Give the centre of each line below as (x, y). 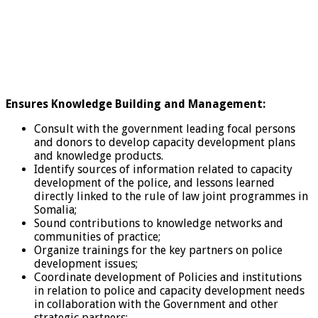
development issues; (86, 263)
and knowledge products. (99, 155)
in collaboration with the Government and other (156, 304)
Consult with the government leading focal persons (165, 128)
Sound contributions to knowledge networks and (159, 223)
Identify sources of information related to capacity (163, 169)
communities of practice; (97, 236)
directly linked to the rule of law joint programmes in (171, 196)
